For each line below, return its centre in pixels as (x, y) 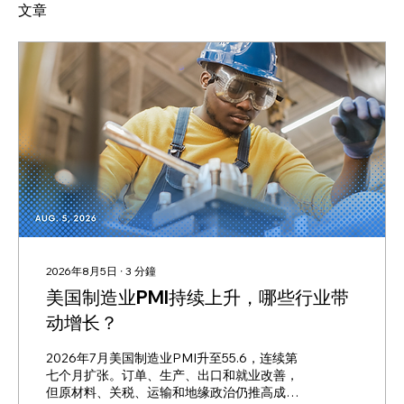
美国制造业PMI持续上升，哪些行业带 (197, 298)
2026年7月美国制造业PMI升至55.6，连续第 (172, 358)
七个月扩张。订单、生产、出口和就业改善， (172, 376)
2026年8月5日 (82, 271)
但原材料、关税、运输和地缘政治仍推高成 (166, 393)
